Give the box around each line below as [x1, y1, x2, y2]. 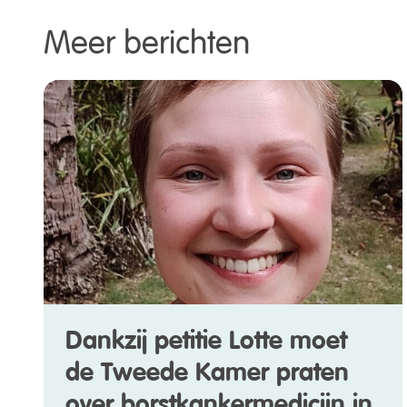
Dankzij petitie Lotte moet [65, 328, 347, 354]
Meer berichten [44, 28, 250, 47]
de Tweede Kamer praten [65, 360, 349, 386]
